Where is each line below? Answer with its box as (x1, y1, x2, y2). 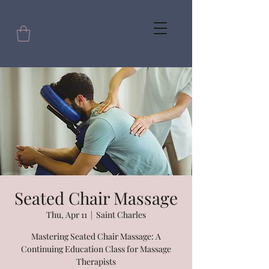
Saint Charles (96, 209, 146, 221)
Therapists (76, 256, 116, 268)
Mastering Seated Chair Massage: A (31, 231, 161, 243)
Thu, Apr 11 (46, 209, 87, 221)
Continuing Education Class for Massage (21, 243, 171, 255)
